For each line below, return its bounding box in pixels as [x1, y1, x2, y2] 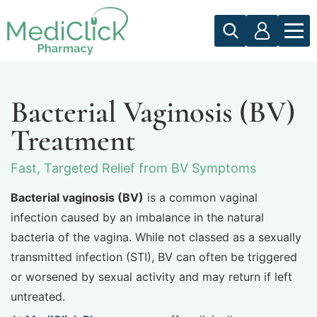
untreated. [11, 289, 65, 304]
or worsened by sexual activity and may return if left [11, 270, 292, 284]
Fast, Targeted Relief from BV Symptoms [11, 160, 256, 175]
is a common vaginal [144, 190, 258, 205]
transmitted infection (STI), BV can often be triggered [11, 250, 297, 265]
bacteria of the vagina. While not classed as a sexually [11, 230, 301, 245]
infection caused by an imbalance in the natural [11, 210, 264, 225]
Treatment [11, 121, 135, 158]
